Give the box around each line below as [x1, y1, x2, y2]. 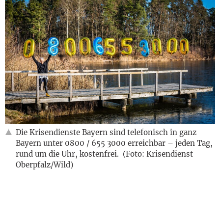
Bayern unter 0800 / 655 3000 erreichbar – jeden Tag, [16, 138, 213, 148]
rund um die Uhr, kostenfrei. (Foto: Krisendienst [16, 149, 193, 159]
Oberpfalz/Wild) [16, 160, 73, 169]
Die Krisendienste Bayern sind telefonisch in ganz [16, 127, 196, 137]
